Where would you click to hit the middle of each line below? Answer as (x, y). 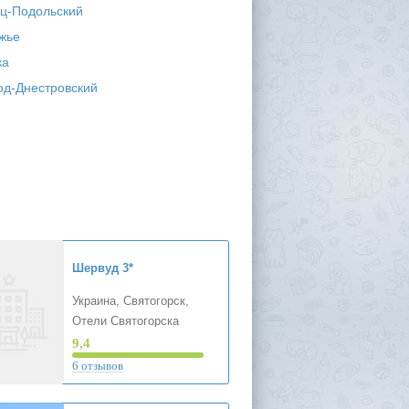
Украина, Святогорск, (130, 301)
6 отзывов (97, 366)
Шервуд (95, 268)
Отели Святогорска (125, 321)
